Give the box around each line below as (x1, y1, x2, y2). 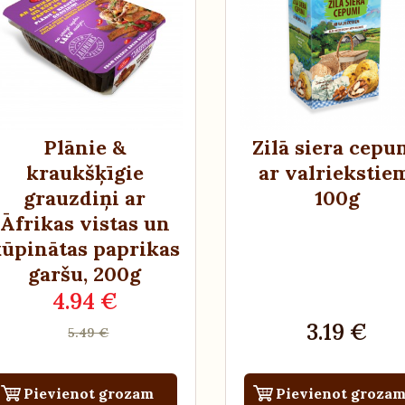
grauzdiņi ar (24, 184, 146, 211)
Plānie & (42, 134, 127, 160)
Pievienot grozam (24, 383, 155, 402)
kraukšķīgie (25, 159, 144, 185)
